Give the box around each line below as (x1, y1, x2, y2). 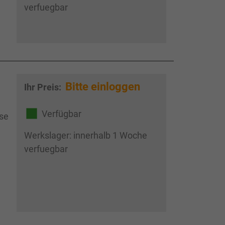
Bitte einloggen (65, 80, 140, 93)
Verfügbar (41, 108, 81, 119)
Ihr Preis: (24, 82, 63, 92)
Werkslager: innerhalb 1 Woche (24, 130, 147, 141)
